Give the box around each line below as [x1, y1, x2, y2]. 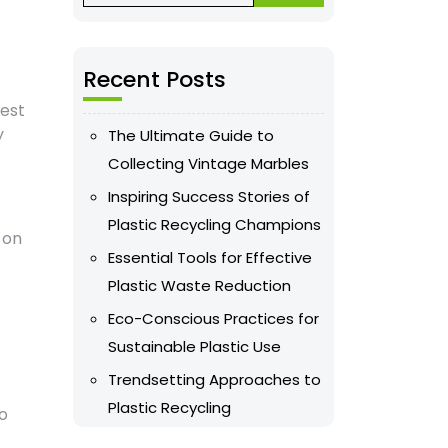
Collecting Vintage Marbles [108, 153, 309, 174]
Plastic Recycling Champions [108, 214, 321, 235]
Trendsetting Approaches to [108, 369, 321, 390]
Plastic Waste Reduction [108, 275, 291, 296]
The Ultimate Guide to [108, 125, 274, 146]
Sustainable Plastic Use [108, 336, 281, 357]
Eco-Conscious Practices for [108, 308, 319, 329]
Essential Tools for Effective [108, 247, 312, 268]
